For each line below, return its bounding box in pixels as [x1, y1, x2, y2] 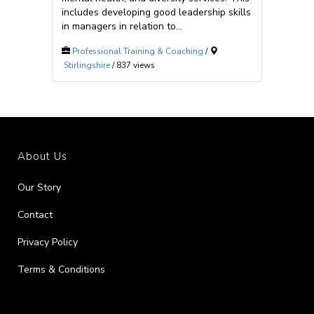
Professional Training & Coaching [72, 46, 203, 57]
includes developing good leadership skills [62, 6, 251, 20]
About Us [18, 149, 67, 163]
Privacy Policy [18, 235, 78, 249]
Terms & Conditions [18, 263, 105, 276]
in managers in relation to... [62, 20, 182, 34]
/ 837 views [110, 60, 155, 71]
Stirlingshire [64, 60, 110, 71]
